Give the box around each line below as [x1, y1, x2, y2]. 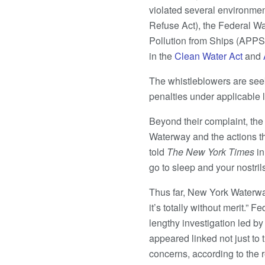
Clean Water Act [174, 49, 243, 63]
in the [149, 49, 174, 63]
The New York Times [167, 144, 257, 159]
